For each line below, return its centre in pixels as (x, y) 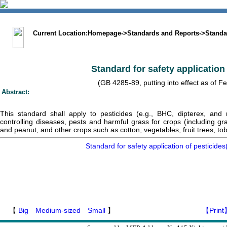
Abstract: (15, 92)
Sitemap (140, 20)
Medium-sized (58, 210)
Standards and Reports (163, 33)
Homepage (104, 33)
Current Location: (58, 33)
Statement (196, 20)
